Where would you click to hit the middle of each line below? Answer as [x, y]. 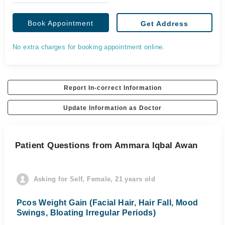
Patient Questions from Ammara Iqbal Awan [106, 145]
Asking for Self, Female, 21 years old [94, 179]
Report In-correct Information [113, 88]
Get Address [164, 24]
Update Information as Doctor [113, 108]
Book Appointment [61, 23]
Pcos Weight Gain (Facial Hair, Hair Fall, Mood [107, 203]
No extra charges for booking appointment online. [89, 47]
